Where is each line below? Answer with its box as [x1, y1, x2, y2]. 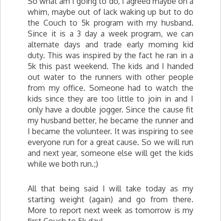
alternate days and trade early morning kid [28, 39, 193, 49]
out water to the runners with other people [28, 72, 193, 82]
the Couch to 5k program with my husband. [28, 18, 193, 28]
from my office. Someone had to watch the [28, 83, 193, 93]
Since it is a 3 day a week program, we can [28, 29, 193, 38]
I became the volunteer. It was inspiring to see [28, 126, 193, 136]
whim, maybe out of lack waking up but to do [28, 7, 193, 17]
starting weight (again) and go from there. [28, 194, 193, 204]
